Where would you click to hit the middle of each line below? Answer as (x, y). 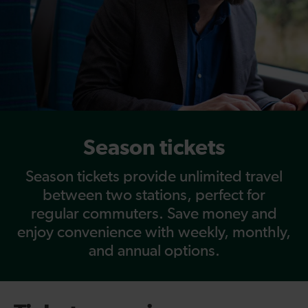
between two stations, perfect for (154, 195)
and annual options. (154, 251)
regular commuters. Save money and (154, 214)
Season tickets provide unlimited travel (154, 177)
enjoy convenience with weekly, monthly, (154, 232)
